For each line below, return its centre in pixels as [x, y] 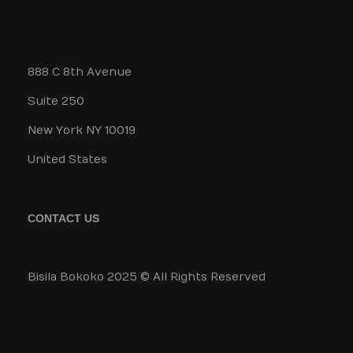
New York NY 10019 [82, 130]
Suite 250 [56, 101]
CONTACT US [63, 218]
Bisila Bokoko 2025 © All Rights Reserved [147, 277]
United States [67, 160]
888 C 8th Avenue [80, 72]
